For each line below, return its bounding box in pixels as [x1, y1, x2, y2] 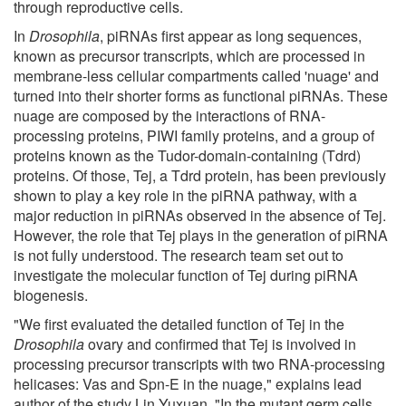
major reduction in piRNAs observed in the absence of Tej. [14, 204, 386, 226]
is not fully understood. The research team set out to [14, 244, 343, 266]
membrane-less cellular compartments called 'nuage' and [14, 64, 379, 86]
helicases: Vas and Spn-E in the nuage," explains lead [14, 372, 362, 394]
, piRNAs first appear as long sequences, [100, 24, 362, 46]
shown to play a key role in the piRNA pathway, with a [14, 184, 357, 206]
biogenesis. [14, 284, 88, 305]
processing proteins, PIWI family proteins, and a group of [14, 124, 374, 146]
